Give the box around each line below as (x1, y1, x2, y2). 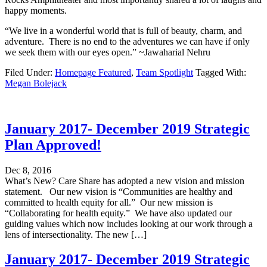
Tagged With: (195, 67, 246, 77)
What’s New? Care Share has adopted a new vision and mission (5, 175, 244, 186)
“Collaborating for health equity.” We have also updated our (5, 207, 232, 218)
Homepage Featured (55, 67, 131, 77)
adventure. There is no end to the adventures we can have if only (5, 36, 250, 46)
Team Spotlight (136, 67, 193, 77)
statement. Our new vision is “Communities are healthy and (5, 186, 232, 197)
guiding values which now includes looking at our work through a (5, 218, 253, 229)
